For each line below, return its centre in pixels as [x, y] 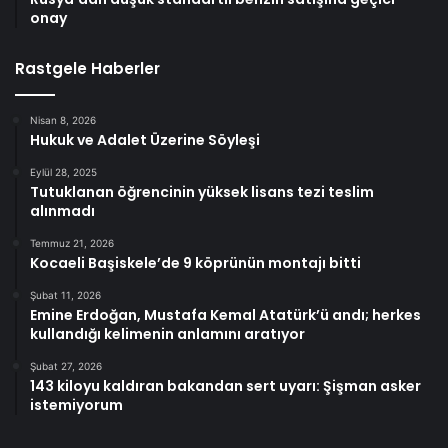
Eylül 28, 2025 [63, 171]
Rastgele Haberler [87, 68]
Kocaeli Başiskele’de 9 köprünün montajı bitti [195, 262]
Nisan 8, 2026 [63, 119]
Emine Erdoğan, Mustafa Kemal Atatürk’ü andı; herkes [225, 314]
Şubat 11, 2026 [65, 294]
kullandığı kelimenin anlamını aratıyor [167, 333]
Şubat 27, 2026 [66, 365]
